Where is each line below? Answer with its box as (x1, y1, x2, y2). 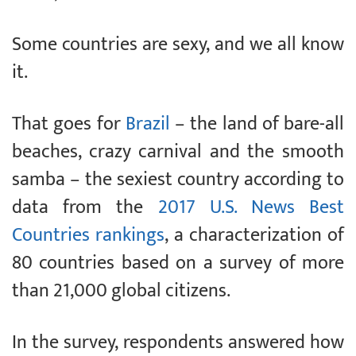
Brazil (125, 108, 170, 141)
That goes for (12, 108, 126, 141)
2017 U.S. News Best (157, 192, 344, 224)
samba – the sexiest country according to (12, 164, 344, 196)
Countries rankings (12, 219, 165, 252)
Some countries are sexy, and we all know (12, 29, 344, 61)
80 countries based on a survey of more (12, 247, 344, 280)
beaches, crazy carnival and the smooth (12, 136, 344, 168)
